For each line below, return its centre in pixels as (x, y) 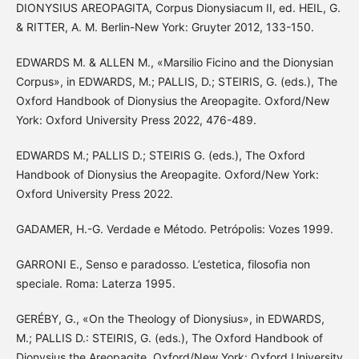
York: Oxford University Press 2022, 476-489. (136, 120)
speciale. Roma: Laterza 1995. (95, 284)
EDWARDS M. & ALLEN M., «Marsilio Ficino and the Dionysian (174, 63)
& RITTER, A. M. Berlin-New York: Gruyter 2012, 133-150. (165, 27)
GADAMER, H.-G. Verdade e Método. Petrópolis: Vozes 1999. (174, 229)
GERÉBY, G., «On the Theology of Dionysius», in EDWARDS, (170, 319)
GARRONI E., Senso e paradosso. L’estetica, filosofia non (163, 264)
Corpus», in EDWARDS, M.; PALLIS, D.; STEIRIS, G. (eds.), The (176, 82)
